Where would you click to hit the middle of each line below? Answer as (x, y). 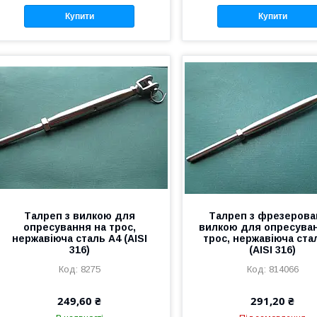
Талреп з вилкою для (79, 216)
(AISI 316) (273, 250)
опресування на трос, (79, 227)
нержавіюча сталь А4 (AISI (79, 239)
